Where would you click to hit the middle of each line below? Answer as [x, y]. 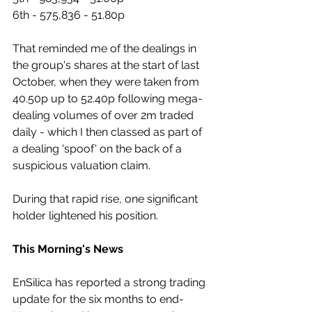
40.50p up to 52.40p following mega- [108, 99]
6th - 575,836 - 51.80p [69, 15]
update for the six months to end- [98, 299]
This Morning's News [68, 249]
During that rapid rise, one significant [107, 199]
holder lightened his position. [85, 216]
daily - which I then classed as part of [109, 132]
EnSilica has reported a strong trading [110, 283]
